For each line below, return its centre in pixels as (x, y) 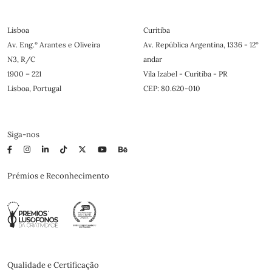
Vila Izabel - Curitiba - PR (185, 73)
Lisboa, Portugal (34, 88)
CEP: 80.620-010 (172, 88)
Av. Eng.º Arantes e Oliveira (54, 44)
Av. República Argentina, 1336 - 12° (201, 44)
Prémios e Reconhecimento (58, 175)
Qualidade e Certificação (53, 265)
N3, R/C (21, 59)
